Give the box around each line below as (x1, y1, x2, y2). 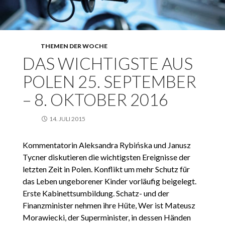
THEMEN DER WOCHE (40, 42, 107, 50)
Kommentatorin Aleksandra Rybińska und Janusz (22, 140, 191, 150)
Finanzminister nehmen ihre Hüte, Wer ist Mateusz (22, 200, 195, 210)
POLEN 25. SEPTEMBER (22, 71, 196, 92)
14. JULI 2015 (49, 115, 85, 123)
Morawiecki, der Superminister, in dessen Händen (22, 212, 191, 222)
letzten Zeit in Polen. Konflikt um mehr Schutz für (22, 164, 190, 174)
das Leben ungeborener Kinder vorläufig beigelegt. (22, 176, 196, 186)
